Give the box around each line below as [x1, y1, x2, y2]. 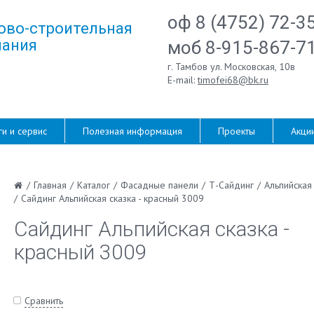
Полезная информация [83, 125, 182, 137]
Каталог [76, 179, 110, 191]
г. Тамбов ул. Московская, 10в [168, 60, 295, 73]
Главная [33, 179, 67, 191]
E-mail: [168, 74, 198, 86]
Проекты [218, 125, 255, 137]
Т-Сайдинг [208, 179, 254, 191]
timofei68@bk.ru [198, 74, 268, 86]
